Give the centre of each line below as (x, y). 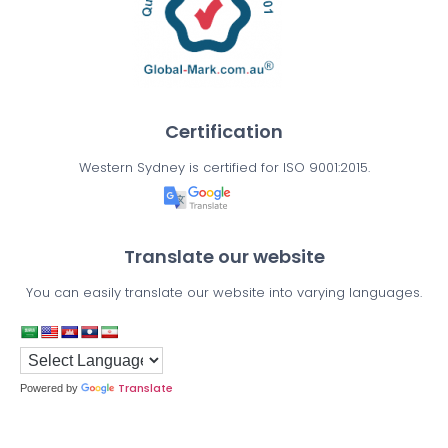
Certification (224, 132)
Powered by (50, 388)
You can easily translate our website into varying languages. (224, 293)
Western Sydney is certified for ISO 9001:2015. (224, 168)
